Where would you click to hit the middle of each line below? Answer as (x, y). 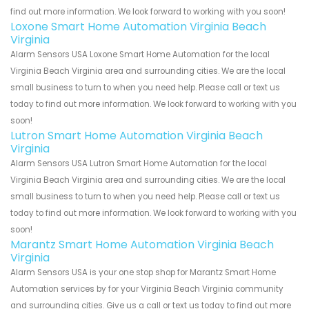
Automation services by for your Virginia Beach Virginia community (147, 289)
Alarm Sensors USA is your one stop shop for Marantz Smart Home (143, 273)
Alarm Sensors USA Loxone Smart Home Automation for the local (140, 55)
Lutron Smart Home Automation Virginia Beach (137, 136)
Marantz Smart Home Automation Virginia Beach (142, 245)
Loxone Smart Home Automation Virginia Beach (138, 27)
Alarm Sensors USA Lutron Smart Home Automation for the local (139, 164)
